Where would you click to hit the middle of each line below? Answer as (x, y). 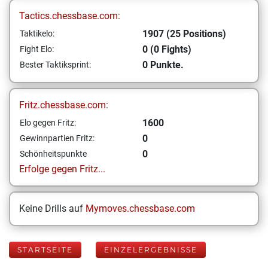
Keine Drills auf (52, 208)
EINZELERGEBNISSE (151, 250)
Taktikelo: (37, 33)
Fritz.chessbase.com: (64, 105)
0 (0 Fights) (167, 49)
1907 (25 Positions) (184, 34)
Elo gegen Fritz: (48, 123)
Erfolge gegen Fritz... (62, 169)
